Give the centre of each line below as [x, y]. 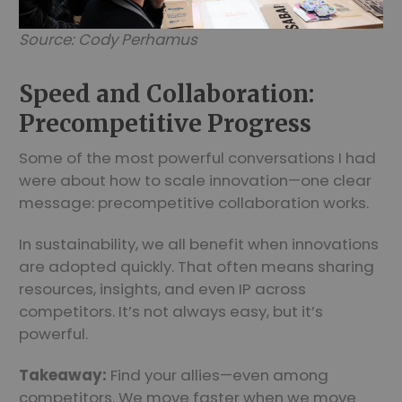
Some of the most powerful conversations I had [197, 157]
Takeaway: [65, 375]
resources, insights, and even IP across [162, 288]
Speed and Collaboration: [166, 93]
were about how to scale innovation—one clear [195, 180]
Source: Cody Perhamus [108, 39]
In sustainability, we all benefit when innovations [199, 244]
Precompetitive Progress [165, 123]
